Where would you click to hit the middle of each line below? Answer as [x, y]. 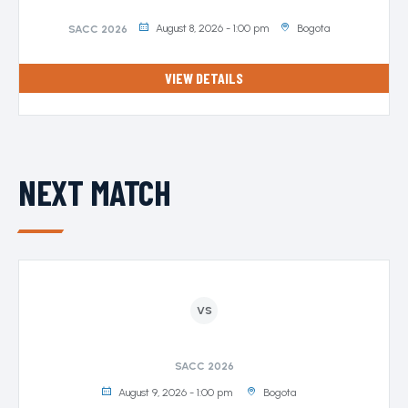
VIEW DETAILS [204, 78]
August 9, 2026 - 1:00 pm [175, 393]
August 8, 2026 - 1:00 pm [212, 28]
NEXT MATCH [94, 192]
